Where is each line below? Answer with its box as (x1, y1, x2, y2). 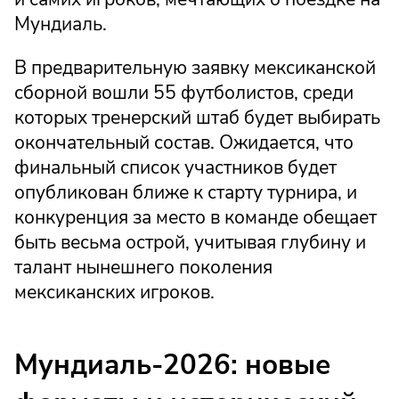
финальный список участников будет (14, 154, 337, 180)
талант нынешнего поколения (14, 254, 273, 280)
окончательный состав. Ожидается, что (14, 129, 354, 155)
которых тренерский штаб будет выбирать (14, 104, 380, 130)
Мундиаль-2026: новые (14, 346, 330, 385)
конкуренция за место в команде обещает (14, 204, 377, 230)
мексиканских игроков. (14, 279, 215, 305)
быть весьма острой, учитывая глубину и (14, 229, 366, 255)
